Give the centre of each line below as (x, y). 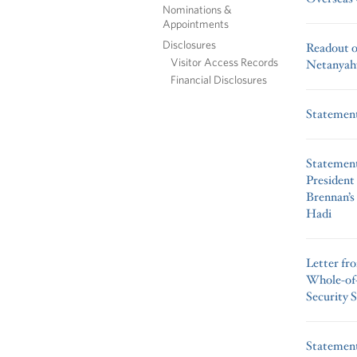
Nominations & (197, 9)
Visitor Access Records (224, 61)
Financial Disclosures (219, 79)
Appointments (196, 23)
